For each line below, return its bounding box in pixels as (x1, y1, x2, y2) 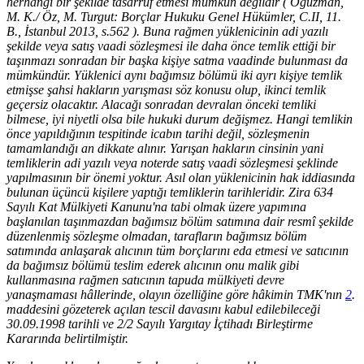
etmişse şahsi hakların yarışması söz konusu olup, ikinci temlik (6, 82, 326, 97)
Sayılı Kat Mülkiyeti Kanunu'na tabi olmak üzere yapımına (6, 199, 306, 214)
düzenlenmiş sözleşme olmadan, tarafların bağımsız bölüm (6, 228, 307, 243)
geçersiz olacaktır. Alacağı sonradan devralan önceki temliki (6, 97, 316, 111)
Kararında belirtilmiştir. (6, 331, 128, 345)
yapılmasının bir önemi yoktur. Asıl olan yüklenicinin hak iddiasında (6, 170, 355, 184)
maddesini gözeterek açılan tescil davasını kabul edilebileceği (6, 301, 320, 316)
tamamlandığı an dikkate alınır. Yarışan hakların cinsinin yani (6, 141, 323, 155)
